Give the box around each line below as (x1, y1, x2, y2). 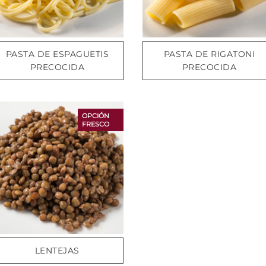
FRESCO (81, 119, 109, 128)
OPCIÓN (81, 111, 109, 120)
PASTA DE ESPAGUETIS (5, 48, 109, 59)
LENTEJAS (34, 245, 80, 256)
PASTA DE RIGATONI (163, 48, 255, 59)
